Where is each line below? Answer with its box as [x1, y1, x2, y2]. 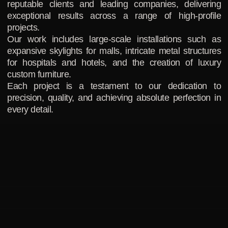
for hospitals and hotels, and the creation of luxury [7, 58, 221, 68]
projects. [7, 22, 40, 33]
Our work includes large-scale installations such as [7, 34, 221, 45]
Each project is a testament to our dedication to [7, 81, 221, 92]
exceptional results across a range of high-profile [7, 11, 221, 21]
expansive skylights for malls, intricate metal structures [7, 46, 221, 56]
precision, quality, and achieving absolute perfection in [7, 93, 221, 103]
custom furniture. [7, 69, 71, 80]
